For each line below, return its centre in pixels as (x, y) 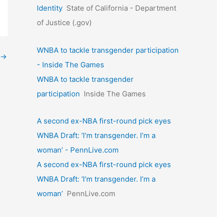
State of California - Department (121, 8)
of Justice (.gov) (64, 23)
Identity (50, 8)
